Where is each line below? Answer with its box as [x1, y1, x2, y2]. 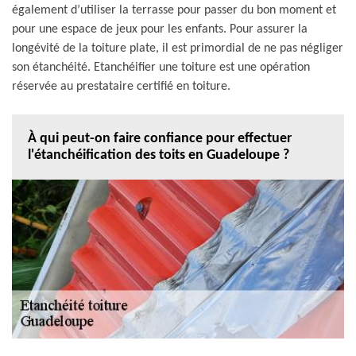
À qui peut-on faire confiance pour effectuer [28, 130, 292, 146]
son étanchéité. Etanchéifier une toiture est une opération [12, 60, 310, 74]
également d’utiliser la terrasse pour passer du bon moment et [12, 3, 336, 17]
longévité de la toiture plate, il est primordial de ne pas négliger [12, 41, 343, 55]
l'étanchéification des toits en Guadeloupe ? [28, 147, 289, 163]
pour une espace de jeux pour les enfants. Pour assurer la [12, 22, 308, 36]
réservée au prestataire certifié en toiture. [12, 79, 230, 93]
